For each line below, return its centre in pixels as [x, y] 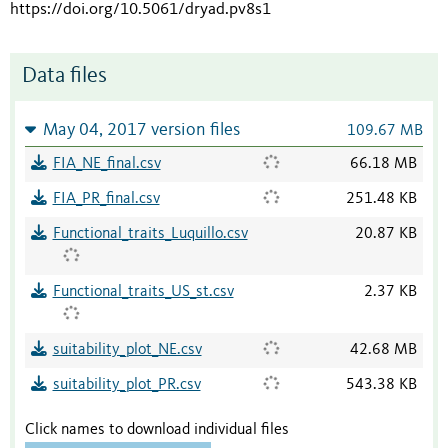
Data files [64, 77]
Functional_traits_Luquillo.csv [150, 234]
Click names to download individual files [157, 430]
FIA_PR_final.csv [106, 199]
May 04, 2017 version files [141, 131]
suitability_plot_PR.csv [126, 385]
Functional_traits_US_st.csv [143, 292]
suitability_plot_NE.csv [127, 350]
